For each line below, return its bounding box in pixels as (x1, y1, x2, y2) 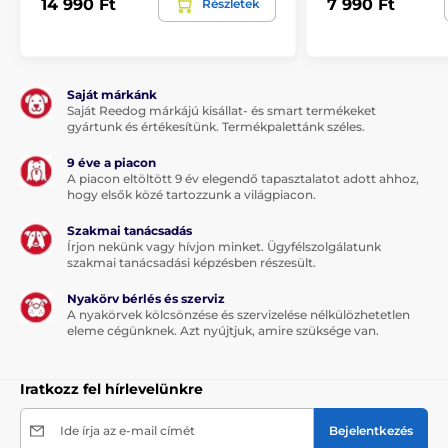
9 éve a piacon (67, 155, 156, 171)
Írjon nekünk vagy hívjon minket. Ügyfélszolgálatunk (67, 239, 381, 255)
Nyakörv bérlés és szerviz (67, 291, 225, 307)
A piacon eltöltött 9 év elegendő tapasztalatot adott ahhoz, (67, 171, 419, 187)
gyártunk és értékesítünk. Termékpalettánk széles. (67, 119, 365, 135)
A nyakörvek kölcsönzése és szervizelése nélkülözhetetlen (67, 307, 410, 323)
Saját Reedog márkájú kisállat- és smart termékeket (67, 103, 376, 119)
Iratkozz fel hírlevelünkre (20, 380, 203, 399)
